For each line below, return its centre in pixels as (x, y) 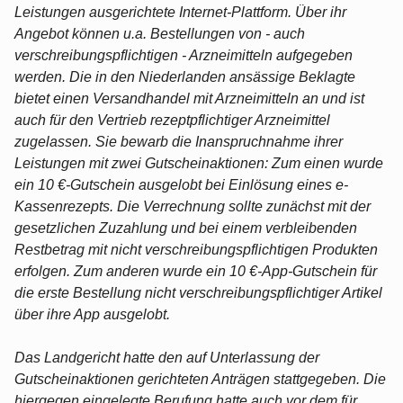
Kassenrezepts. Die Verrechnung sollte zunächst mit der (193, 206)
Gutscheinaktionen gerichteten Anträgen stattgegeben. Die (200, 379)
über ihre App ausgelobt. (92, 314)
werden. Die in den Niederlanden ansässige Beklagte (185, 76)
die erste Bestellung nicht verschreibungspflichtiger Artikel (198, 292)
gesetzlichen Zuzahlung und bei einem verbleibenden (186, 228)
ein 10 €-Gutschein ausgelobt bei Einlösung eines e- (181, 184)
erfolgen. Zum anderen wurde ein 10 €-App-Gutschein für (196, 271)
